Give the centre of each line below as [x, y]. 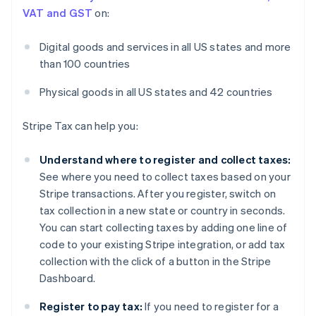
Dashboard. [67, 278]
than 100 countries [85, 64]
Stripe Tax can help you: [80, 126]
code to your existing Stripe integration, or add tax [163, 244]
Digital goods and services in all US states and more [165, 47]
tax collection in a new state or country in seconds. [163, 211]
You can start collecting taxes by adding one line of [164, 227]
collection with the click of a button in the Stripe [156, 261]
